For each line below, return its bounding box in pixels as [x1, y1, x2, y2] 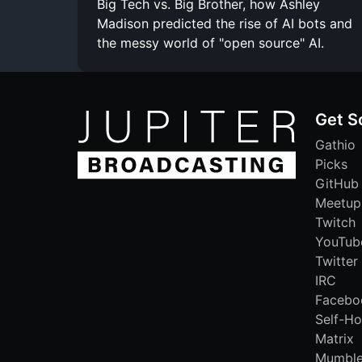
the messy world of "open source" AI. [97, 34, 324, 51]
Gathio [315, 136, 356, 153]
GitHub [315, 175, 359, 192]
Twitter [315, 252, 358, 269]
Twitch [315, 213, 356, 230]
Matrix [315, 330, 354, 347]
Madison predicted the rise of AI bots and [97, 15, 352, 32]
